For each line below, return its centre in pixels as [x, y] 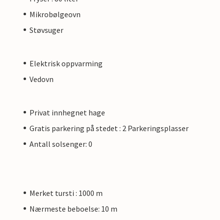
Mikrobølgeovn [55, 14]
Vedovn [41, 79]
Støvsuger [46, 30]
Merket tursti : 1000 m [66, 193]
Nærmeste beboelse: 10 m [73, 208]
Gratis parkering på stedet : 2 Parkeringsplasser [109, 128]
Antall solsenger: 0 [61, 144]
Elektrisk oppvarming [66, 63]
